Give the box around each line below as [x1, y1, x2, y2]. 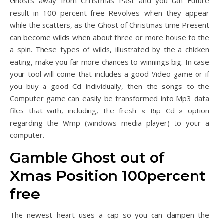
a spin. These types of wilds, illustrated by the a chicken [10, 44, 209, 54]
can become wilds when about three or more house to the [10, 32, 209, 42]
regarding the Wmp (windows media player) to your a [10, 117, 209, 128]
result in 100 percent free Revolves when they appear [10, 7, 209, 18]
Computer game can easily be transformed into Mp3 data [10, 93, 209, 103]
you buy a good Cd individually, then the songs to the [10, 81, 209, 91]
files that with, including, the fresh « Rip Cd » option [10, 105, 209, 115]
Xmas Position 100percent [10, 166, 206, 185]
